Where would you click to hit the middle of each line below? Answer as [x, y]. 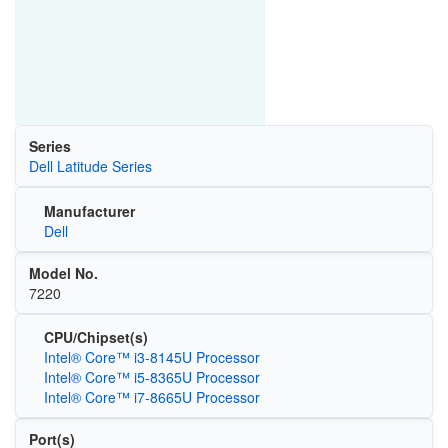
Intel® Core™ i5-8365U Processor [151, 377]
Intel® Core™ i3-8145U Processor [151, 357]
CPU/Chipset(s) [95, 337]
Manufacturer [89, 210]
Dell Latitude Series [90, 166]
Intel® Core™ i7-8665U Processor [151, 397]
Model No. [63, 272]
